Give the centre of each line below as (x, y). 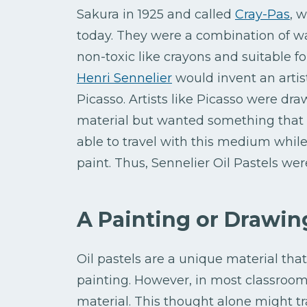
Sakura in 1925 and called (156, 15)
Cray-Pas (262, 15)
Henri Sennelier (124, 78)
